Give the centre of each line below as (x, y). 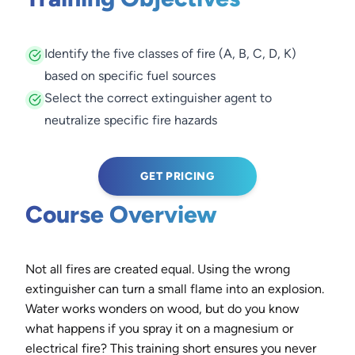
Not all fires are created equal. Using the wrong (158, 269)
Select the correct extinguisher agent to (158, 98)
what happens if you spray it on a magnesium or (159, 328)
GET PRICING (177, 176)
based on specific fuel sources (130, 76)
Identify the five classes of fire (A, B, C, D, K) (170, 53)
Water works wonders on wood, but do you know (162, 309)
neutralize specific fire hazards (131, 120)
